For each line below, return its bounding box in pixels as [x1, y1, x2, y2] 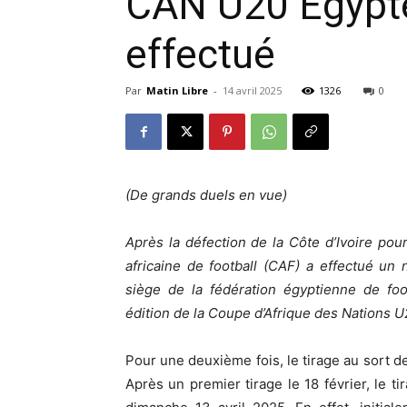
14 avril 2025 [223, 84, 282, 97]
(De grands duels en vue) [125, 186, 287, 203]
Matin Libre [146, 84, 208, 97]
